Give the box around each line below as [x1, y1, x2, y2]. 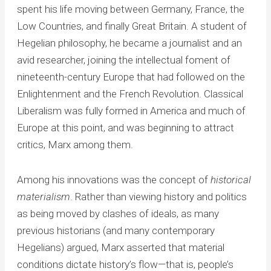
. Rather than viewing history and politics [70, 191, 247, 203]
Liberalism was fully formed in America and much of [16, 105, 246, 117]
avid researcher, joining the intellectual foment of [16, 54, 230, 67]
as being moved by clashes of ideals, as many [16, 207, 219, 220]
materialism [16, 191, 70, 203]
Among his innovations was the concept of [16, 174, 211, 186]
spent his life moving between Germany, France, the [16, 3, 244, 16]
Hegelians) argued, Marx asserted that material [16, 241, 224, 254]
